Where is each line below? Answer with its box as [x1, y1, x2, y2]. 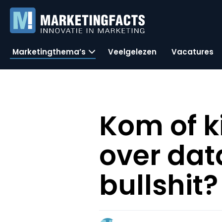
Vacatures [171, 46, 214, 57]
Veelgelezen [108, 46, 157, 57]
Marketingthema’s [12, 46, 86, 57]
